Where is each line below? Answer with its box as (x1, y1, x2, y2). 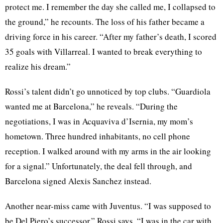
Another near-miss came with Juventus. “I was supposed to (5, 200, 211, 212)
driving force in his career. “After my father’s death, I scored (5, 30, 217, 42)
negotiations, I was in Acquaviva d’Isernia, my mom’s (5, 115, 193, 127)
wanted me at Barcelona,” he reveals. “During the (5, 100, 178, 112)
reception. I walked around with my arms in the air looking (5, 145, 211, 157)
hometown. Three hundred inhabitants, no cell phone (5, 130, 190, 142)
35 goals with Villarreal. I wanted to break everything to (5, 45, 202, 57)
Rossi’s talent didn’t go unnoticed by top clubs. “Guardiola (5, 85, 211, 97)
